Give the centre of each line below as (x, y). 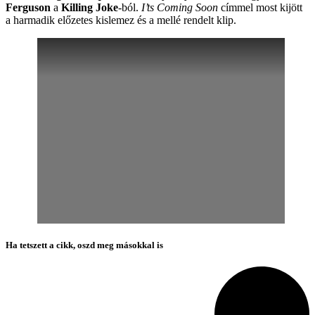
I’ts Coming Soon (180, 8)
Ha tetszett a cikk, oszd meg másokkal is (84, 245)
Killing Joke (90, 8)
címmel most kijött (260, 8)
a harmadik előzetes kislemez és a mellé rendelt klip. (121, 20)
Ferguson (28, 8)
